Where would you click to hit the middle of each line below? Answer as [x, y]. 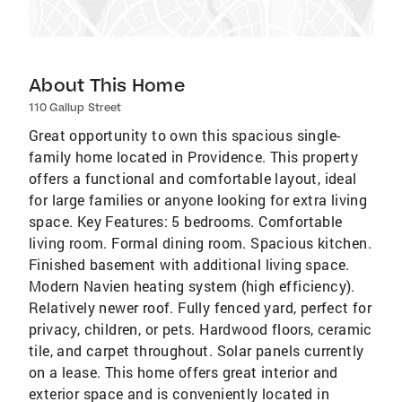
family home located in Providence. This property [194, 157]
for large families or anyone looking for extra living [198, 200]
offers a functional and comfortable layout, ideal [193, 178]
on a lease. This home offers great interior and [184, 372]
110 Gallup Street [75, 107]
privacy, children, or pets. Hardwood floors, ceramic [201, 329]
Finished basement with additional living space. [189, 264]
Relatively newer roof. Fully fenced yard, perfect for [201, 307]
